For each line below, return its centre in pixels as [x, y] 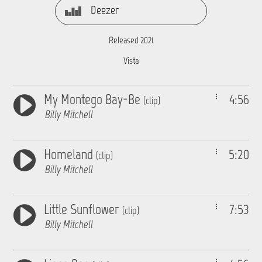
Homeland [70, 154]
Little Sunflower [83, 209]
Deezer [105, 10]
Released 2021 [131, 40]
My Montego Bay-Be [94, 99]
